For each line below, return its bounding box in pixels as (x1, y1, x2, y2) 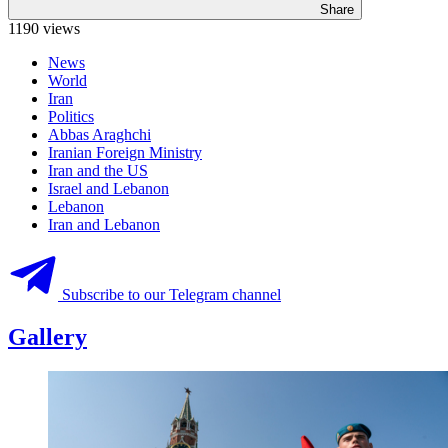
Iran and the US (48, 162, 148, 180)
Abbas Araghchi (48, 126, 151, 144)
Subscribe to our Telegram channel (62, 286, 281, 304)
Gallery (8, 324, 87, 351)
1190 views (8, 20, 80, 38)
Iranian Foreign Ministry (48, 144, 202, 162)
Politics (48, 108, 94, 126)
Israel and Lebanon (48, 180, 169, 198)
